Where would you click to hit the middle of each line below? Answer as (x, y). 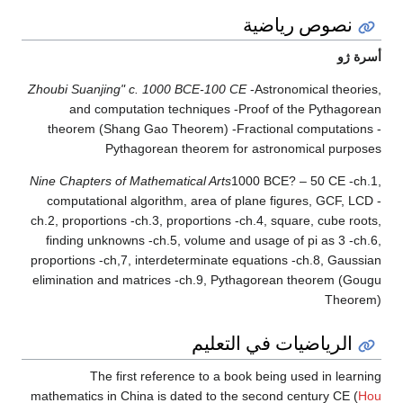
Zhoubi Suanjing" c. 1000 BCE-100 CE (137, 90)
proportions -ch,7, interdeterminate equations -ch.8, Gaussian (206, 260)
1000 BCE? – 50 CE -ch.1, (306, 181)
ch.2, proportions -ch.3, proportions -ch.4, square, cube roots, (206, 221)
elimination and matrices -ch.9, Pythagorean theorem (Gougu (207, 280)
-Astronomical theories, (314, 90)
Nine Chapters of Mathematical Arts (130, 181)
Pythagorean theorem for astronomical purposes (243, 149)
